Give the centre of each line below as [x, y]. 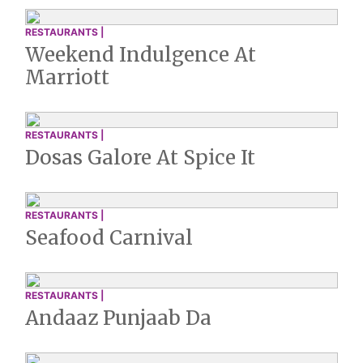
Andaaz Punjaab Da [118, 318]
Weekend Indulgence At [141, 55]
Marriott [67, 78]
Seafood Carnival [109, 238]
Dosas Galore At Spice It [140, 158]
